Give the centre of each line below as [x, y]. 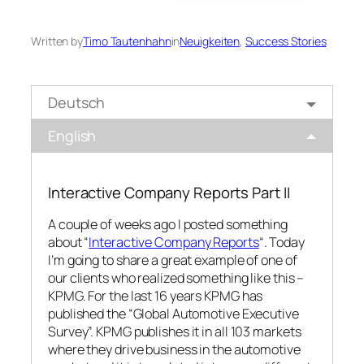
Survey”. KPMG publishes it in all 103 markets [175, 332]
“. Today [282, 243]
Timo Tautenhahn [127, 41]
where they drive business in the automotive [174, 350]
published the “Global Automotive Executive [173, 314]
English [72, 136]
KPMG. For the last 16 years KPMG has [156, 296]
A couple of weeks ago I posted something [168, 225]
